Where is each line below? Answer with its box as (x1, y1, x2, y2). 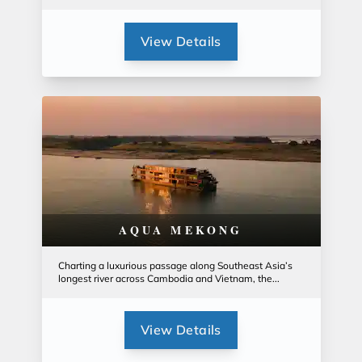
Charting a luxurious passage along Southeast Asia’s (57, 259, 293, 271)
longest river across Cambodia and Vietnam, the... (57, 272, 280, 284)
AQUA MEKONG (119, 221, 243, 238)
